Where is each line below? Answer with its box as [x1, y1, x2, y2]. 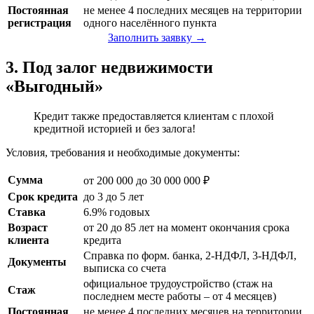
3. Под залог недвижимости [6, 58, 213, 77]
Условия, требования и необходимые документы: [6, 146, 240, 159]
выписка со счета [83, 262, 166, 275]
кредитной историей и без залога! [34, 123, 196, 135]
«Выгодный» [6, 77, 103, 96]
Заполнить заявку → [108, 32, 206, 44]
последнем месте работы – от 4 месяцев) [83, 290, 276, 303]
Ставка [8, 206, 46, 219]
